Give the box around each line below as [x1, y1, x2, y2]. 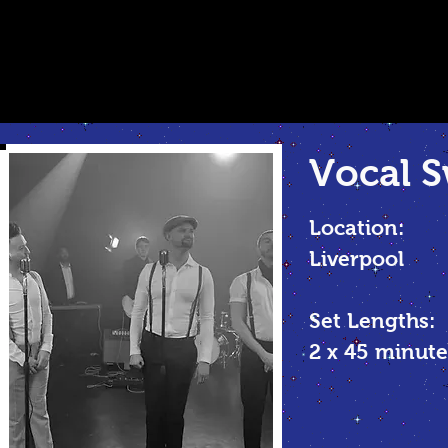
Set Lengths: [309, 309, 435, 332]
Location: [309, 216, 404, 239]
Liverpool [309, 247, 404, 270]
